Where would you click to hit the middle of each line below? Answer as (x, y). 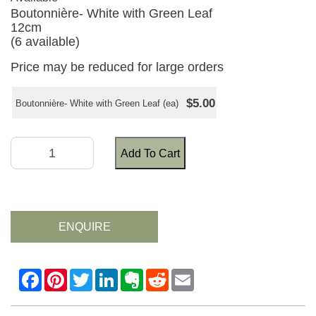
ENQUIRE (84, 227)
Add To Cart (150, 153)
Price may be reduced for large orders (117, 67)
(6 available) (45, 42)
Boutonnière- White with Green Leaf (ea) (97, 104)
